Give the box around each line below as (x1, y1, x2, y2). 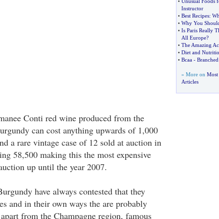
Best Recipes (181, 13, 209, 19)
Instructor (181, 5, 203, 11)
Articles (181, 79, 198, 85)
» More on (181, 71, 207, 77)
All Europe (181, 35, 206, 41)
